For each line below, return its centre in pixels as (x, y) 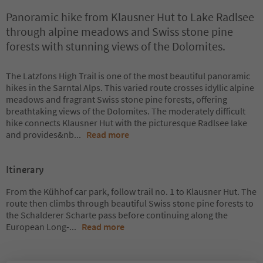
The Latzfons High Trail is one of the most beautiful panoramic (128, 76)
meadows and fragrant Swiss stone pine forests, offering (117, 99)
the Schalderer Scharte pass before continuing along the (117, 215)
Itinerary (25, 170)
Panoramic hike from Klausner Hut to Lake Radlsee (130, 17)
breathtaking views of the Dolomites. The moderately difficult (126, 111)
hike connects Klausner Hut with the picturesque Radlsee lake (127, 123)
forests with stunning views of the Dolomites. (116, 46)
